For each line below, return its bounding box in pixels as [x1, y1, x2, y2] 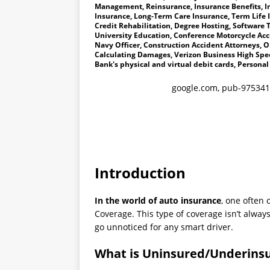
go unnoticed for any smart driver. [95, 221, 233, 233]
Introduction [95, 162, 186, 183]
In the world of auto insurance [95, 194, 221, 206]
